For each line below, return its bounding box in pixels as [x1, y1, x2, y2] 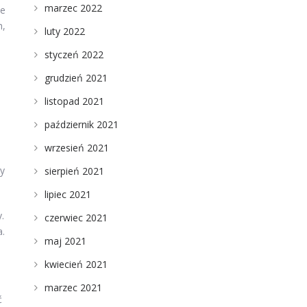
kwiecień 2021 [44, 258, 108, 271]
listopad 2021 [44, 95, 104, 108]
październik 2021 [44, 118, 119, 131]
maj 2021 [44, 234, 86, 247]
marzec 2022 [44, 1, 102, 14]
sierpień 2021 [44, 164, 104, 177]
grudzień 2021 [44, 71, 108, 84]
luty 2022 [44, 25, 85, 38]
